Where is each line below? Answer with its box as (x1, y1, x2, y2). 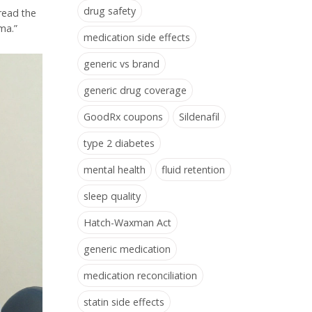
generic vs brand (84, 57, 159, 70)
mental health (84, 163, 146, 176)
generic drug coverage (84, 84, 187, 97)
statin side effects (84, 295, 164, 309)
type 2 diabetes (84, 136, 155, 150)
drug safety (84, 4, 136, 17)
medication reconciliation (84, 269, 197, 282)
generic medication (84, 242, 171, 256)
